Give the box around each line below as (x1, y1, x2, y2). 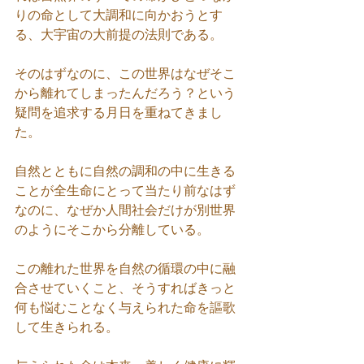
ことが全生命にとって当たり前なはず (15, 182, 236, 198)
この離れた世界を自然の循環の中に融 (15, 260, 236, 276)
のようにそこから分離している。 (15, 221, 210, 237)
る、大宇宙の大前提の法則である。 (15, 26, 223, 42)
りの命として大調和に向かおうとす (15, 6, 223, 23)
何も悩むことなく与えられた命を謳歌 (15, 299, 236, 315)
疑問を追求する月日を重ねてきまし (15, 104, 223, 120)
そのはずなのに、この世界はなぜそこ (15, 65, 236, 81)
